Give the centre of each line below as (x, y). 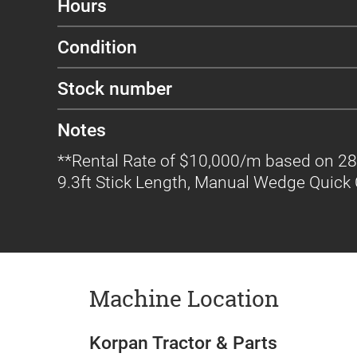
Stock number (115, 88)
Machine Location (184, 299)
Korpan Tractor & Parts (183, 343)
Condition (97, 47)
